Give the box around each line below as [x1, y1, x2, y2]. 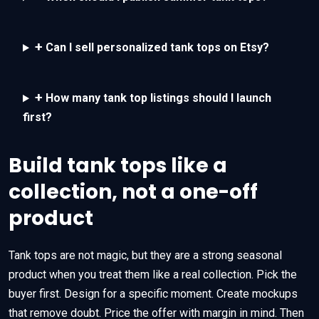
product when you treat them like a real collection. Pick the [9, 268, 297, 282]
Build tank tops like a [9, 152, 227, 180]
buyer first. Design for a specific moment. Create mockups [9, 287, 298, 301]
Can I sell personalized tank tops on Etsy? [42, 41, 269, 55]
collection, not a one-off [9, 178, 258, 206]
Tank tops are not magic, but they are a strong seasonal [9, 249, 282, 263]
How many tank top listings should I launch [42, 91, 271, 105]
